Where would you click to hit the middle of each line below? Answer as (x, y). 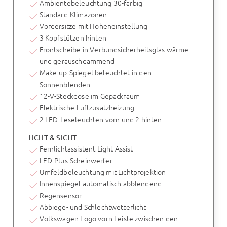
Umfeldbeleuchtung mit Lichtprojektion (103, 172)
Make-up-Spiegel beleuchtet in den (95, 73)
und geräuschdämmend (77, 61)
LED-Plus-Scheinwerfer (76, 160)
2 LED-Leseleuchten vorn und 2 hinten (101, 119)
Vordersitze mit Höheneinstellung (93, 26)
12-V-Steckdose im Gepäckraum (89, 96)
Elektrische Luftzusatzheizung (87, 108)
